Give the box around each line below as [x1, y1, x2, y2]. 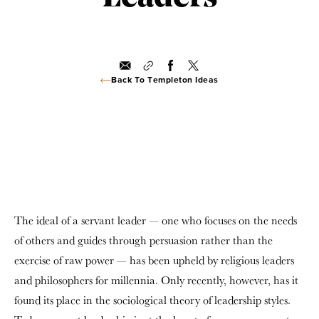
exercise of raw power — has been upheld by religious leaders [14, 253, 294, 268]
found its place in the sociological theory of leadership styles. [14, 293, 291, 308]
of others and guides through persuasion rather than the [14, 233, 273, 248]
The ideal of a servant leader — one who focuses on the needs [14, 213, 297, 228]
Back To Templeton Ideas [111, 76, 219, 85]
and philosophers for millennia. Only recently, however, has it [14, 273, 298, 288]
